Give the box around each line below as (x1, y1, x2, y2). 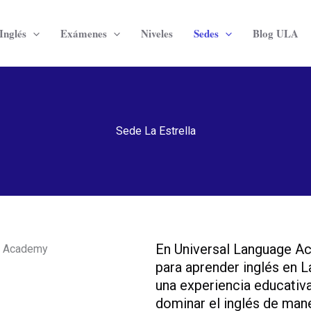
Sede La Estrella (115, 124, 196, 137)
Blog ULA (252, 26, 299, 41)
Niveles (140, 26, 173, 41)
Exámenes (60, 26, 107, 41)
